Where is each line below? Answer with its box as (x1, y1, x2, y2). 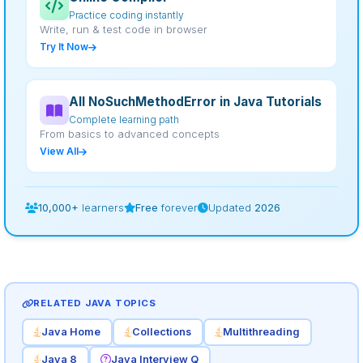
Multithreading (223, 326, 300, 338)
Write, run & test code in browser (40, 23, 207, 36)
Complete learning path (69, 113, 179, 126)
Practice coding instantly (69, 9, 184, 21)
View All (40, 145, 79, 157)
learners (79, 202, 124, 214)
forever (158, 202, 198, 214)
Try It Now (40, 41, 88, 53)
